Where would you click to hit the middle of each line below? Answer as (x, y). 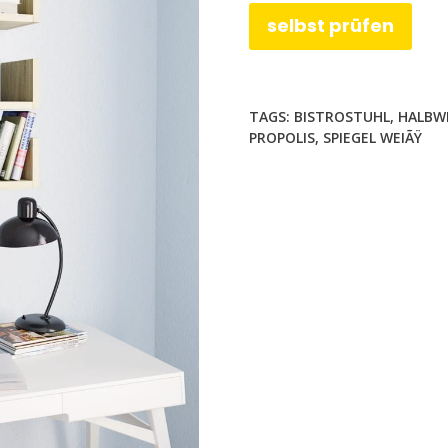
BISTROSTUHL (342, 116)
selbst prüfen (330, 26)
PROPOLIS (282, 137)
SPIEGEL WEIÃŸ (372, 137)
